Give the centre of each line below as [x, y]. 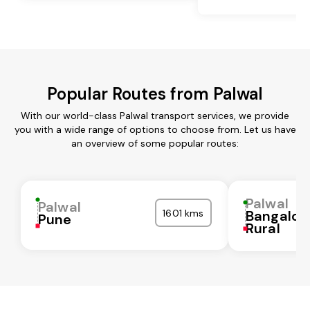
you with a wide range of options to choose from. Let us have [155, 129]
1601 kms [183, 213]
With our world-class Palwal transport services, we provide [155, 115]
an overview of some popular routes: [155, 143]
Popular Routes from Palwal [155, 93]
